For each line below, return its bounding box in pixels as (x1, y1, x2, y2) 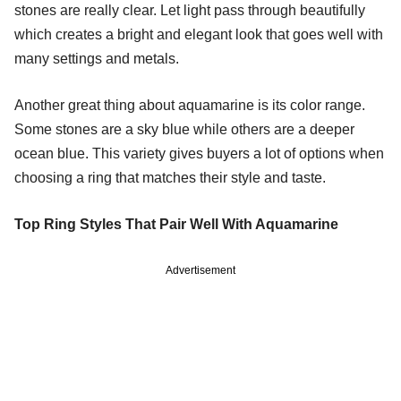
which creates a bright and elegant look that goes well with (14, 26, 383, 42)
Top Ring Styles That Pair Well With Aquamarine (14, 216, 338, 232)
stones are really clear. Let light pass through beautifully (14, 2, 365, 18)
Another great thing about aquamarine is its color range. (14, 97, 365, 113)
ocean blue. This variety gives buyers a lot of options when (14, 145, 384, 161)
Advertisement (166, 263, 235, 277)
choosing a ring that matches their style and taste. (14, 169, 326, 185)
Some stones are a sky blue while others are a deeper (14, 121, 354, 137)
